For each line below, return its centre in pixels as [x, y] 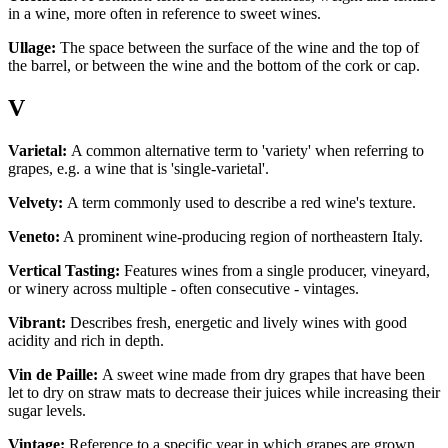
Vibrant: [37, 322]
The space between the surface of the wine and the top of [237, 47]
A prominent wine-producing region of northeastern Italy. [243, 236]
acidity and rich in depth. [88, 340]
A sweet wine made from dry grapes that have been [261, 374]
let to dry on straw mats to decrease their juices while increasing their [224, 392]
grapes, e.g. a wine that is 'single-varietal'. [140, 168]
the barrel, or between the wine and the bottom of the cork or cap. [216, 65]
